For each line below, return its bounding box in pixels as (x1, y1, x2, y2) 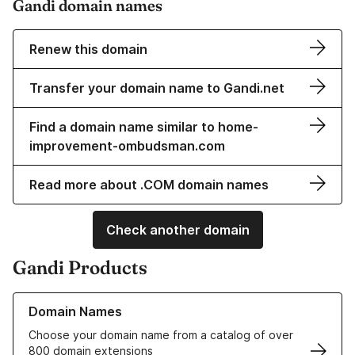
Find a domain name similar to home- (29, 119, 258, 136)
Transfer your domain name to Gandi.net (29, 80, 284, 97)
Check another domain (105, 222, 250, 239)
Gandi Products (13, 256, 147, 280)
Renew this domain (29, 41, 147, 58)
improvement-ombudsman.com (29, 138, 225, 155)
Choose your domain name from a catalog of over (29, 328, 293, 342)
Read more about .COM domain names (29, 177, 269, 193)
